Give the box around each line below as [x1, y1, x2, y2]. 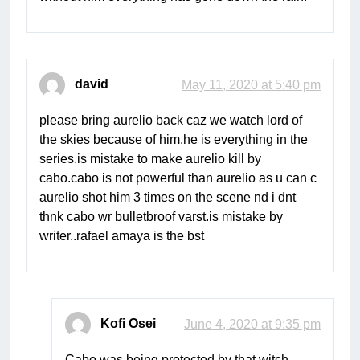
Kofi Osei [100, 317, 156, 331]
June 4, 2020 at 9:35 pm [184, 317, 321, 332]
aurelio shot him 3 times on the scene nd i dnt [39, 190, 296, 205]
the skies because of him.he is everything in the [39, 133, 308, 147]
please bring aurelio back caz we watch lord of [39, 113, 302, 128]
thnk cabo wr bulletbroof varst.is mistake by [39, 210, 283, 224]
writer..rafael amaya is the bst [39, 229, 204, 243]
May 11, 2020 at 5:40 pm [182, 78, 321, 92]
